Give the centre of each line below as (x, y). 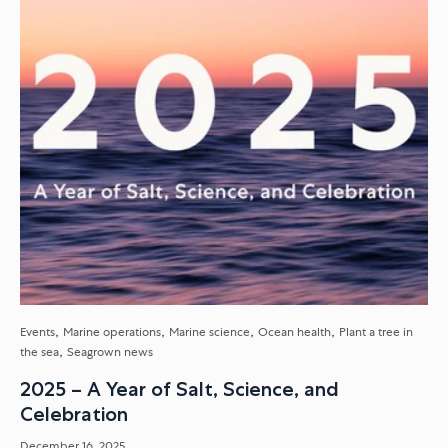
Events (37, 332)
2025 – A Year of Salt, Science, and (179, 389)
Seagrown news (110, 352)
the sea (39, 352)
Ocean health (294, 332)
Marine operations (112, 332)
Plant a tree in (376, 332)
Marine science (209, 332)
